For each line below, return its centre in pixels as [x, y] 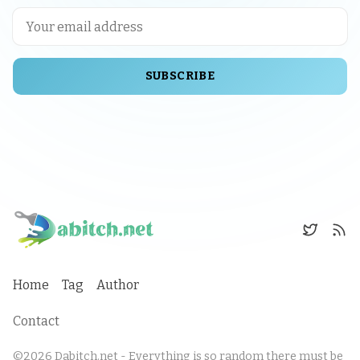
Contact [36, 321]
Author [118, 285]
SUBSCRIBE [180, 76]
